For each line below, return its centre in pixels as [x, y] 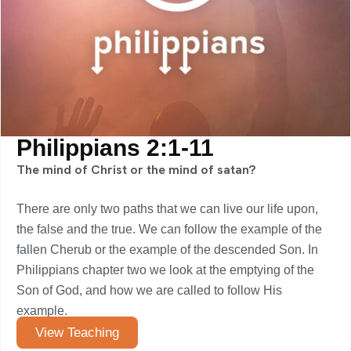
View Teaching [77, 333]
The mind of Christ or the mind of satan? [136, 170]
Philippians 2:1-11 [115, 148]
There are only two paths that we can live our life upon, [167, 209]
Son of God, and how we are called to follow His [149, 290]
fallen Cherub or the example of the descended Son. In [167, 250]
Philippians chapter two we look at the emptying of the [165, 270]
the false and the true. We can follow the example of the [169, 229]
